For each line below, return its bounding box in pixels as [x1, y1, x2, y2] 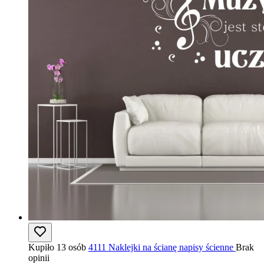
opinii [28, 253, 49, 263]
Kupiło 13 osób [28, 242, 86, 252]
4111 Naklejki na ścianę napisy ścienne [88, 242, 233, 252]
